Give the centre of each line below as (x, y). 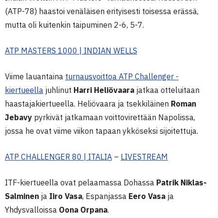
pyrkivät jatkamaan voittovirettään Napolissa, (114, 117)
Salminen (22, 196)
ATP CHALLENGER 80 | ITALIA (58, 157)
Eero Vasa (148, 196)
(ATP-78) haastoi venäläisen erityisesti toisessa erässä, (102, 11)
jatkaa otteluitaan (167, 90)
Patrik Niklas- (182, 182)
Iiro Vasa (66, 196)
